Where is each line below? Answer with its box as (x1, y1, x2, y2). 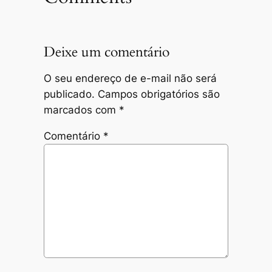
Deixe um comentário (43, 42, 169, 61)
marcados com (43, 103, 119, 116)
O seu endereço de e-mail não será (43, 72, 217, 84)
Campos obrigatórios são (97, 87, 220, 100)
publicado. (43, 87, 95, 100)
